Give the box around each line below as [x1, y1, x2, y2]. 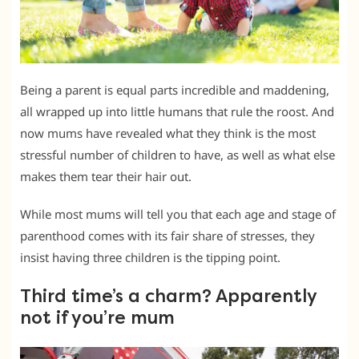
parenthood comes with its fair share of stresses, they [20, 227, 315, 244]
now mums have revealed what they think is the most [20, 124, 316, 141]
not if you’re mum [20, 307, 175, 329]
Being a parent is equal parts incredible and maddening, [20, 81, 329, 98]
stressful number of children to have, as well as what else [20, 146, 335, 163]
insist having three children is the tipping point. [20, 248, 280, 265]
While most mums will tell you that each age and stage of [20, 205, 336, 222]
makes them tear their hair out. [20, 167, 192, 184]
